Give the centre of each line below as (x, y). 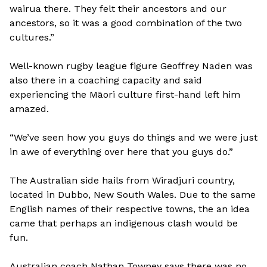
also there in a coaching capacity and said (106, 80)
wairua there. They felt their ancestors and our (118, 9)
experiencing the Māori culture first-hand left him (125, 94)
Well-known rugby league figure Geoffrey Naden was (131, 66)
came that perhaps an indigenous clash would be (124, 223)
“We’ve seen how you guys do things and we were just (133, 137)
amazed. (29, 109)
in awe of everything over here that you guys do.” (121, 152)
